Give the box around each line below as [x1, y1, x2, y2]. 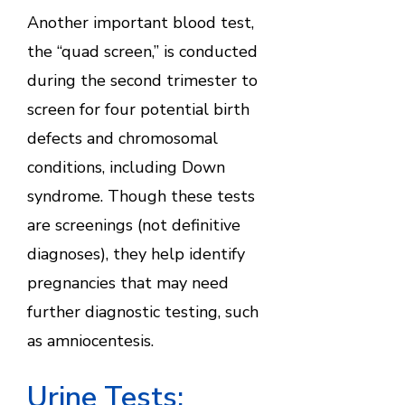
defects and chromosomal [26, 127, 218, 149]
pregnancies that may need [26, 271, 229, 294]
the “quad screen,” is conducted [26, 40, 258, 62]
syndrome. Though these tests [26, 184, 255, 207]
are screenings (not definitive [26, 213, 240, 236]
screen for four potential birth [26, 98, 250, 120]
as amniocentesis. [26, 329, 154, 352]
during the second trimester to [26, 69, 258, 91]
